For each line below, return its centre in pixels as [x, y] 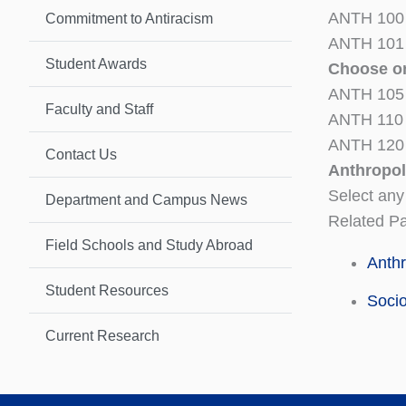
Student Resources [107, 290]
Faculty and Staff [99, 109]
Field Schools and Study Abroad [149, 245]
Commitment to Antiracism [129, 18]
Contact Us [81, 154]
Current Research [102, 335]
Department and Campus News [146, 199]
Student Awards [96, 63]
